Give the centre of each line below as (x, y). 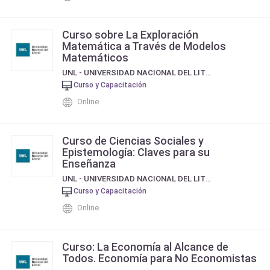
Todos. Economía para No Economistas (159, 258)
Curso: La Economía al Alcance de (145, 247)
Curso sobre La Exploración (130, 35)
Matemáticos (95, 58)
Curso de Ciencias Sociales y (133, 141)
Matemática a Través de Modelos (144, 46)
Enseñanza (89, 164)
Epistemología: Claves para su (136, 152)
